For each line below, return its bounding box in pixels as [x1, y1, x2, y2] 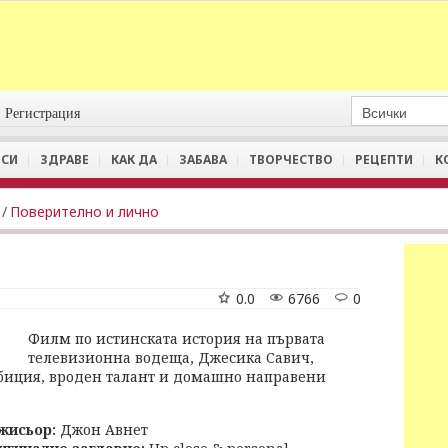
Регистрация [5, 106, 81, 121]
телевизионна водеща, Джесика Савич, [28, 348, 314, 367]
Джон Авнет [60, 420, 148, 439]
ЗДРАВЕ [40, 151, 89, 168]
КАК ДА [111, 151, 157, 168]
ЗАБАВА [179, 151, 227, 168]
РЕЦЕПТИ [355, 151, 413, 168]
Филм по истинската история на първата [28, 329, 325, 348]
